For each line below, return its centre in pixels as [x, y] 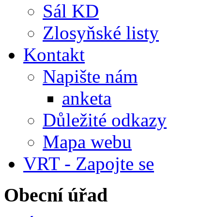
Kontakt [54, 54]
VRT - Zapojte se [89, 163]
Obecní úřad [56, 195]
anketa [87, 98]
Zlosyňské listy [101, 32]
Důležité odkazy [105, 120]
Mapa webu [87, 141]
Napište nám [90, 76]
